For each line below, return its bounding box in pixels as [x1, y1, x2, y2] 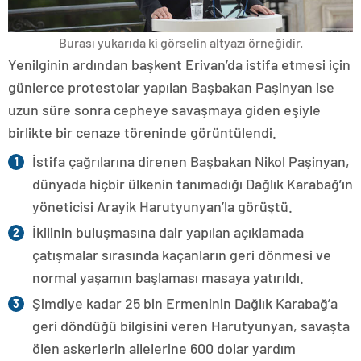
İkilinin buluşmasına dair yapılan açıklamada [32, 222, 304, 241]
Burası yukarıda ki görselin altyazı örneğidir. [58, 34, 303, 50]
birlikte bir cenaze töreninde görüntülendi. [8, 122, 276, 141]
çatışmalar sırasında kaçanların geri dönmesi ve [32, 245, 331, 263]
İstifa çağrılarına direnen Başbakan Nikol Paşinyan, [32, 151, 350, 170]
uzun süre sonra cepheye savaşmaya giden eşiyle [8, 100, 321, 118]
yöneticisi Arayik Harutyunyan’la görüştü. [32, 197, 293, 215]
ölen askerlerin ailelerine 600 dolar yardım [32, 338, 296, 357]
